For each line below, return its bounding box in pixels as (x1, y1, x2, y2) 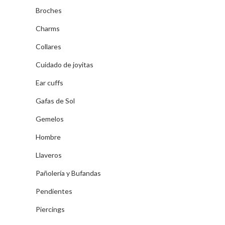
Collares (36, 42, 61, 51)
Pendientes (36, 187, 72, 195)
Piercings (36, 205, 65, 213)
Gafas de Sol (36, 96, 75, 105)
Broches (36, 6, 62, 15)
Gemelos (36, 115, 64, 123)
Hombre (36, 133, 61, 141)
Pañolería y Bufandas (36, 169, 101, 177)
